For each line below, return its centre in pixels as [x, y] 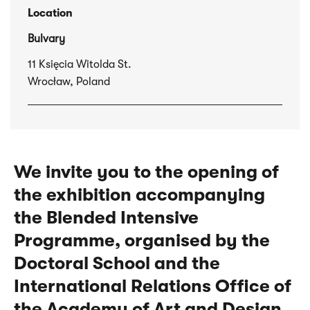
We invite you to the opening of [146, 172]
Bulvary [46, 39]
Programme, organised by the [142, 241]
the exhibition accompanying [139, 195]
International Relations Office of [153, 286]
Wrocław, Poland [69, 82]
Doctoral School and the [117, 264]
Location [50, 13]
